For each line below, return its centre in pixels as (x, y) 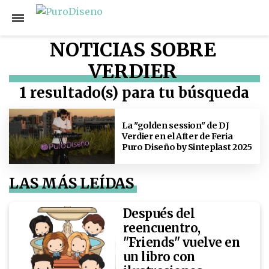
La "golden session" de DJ (176, 125)
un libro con (159, 257)
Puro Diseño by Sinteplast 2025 (187, 147)
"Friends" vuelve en (181, 243)
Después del (159, 214)
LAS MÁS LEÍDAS (72, 183)
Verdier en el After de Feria (177, 136)
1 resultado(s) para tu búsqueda (134, 93)
